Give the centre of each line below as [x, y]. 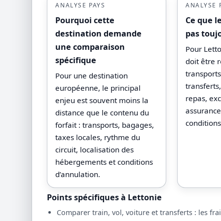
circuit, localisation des [95, 149]
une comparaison [90, 47]
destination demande [99, 33]
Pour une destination [92, 75]
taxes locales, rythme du [98, 137]
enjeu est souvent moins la [102, 100]
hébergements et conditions [104, 162]
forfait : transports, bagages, [105, 125]
